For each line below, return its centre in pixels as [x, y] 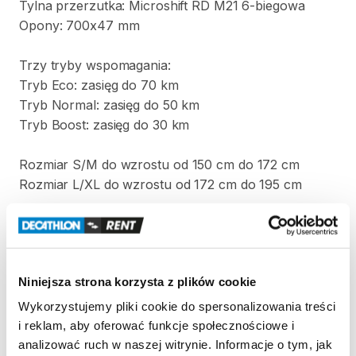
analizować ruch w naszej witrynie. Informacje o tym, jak [175, 344]
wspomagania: [128, 65]
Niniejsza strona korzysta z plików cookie [137, 281]
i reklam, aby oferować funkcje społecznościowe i [156, 325]
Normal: [75, 105]
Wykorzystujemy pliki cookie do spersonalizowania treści [177, 306]
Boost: [70, 125]
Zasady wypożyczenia [114, 299]
